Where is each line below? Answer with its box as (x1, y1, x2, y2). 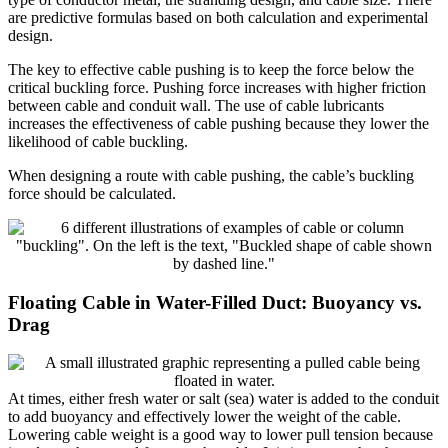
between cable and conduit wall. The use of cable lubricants (8, 96, 384, 114)
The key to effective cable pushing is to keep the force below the (8, 60, 414, 78)
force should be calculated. (8, 184, 176, 202)
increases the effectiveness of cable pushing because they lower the (8, 114, 429, 132)
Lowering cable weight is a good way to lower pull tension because (8, 426, 433, 444)
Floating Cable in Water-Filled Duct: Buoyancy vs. (8, 291, 422, 313)
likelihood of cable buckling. (8, 132, 188, 150)
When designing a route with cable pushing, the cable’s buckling (8, 166, 414, 184)
